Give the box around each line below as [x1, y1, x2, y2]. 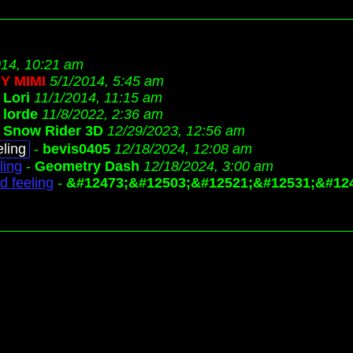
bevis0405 [43, 141, 110, 157]
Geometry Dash [35, 158, 139, 174]
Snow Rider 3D [3, 123, 103, 139]
